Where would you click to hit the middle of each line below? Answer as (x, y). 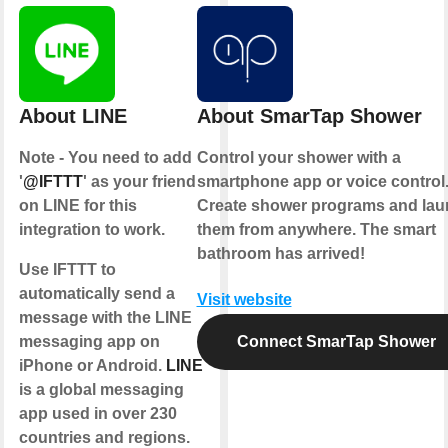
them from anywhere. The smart (316, 229)
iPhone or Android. (92, 365)
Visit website (244, 299)
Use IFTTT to (67, 269)
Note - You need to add (105, 157)
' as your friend (139, 181)
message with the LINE (105, 317)
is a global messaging (101, 389)
